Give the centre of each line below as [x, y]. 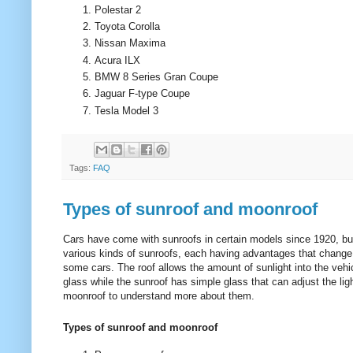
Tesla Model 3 [128, 110]
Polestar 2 [118, 9]
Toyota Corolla [127, 27]
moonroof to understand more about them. [160, 296]
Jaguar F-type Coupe [142, 94]
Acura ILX [117, 60]
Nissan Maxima [130, 43]
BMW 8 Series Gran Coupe [156, 77]
